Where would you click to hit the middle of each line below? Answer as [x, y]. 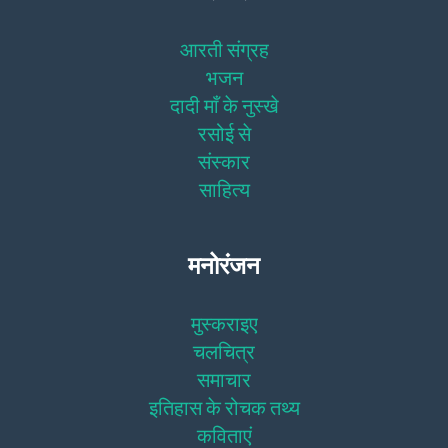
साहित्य [224, 189]
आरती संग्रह [224, 49]
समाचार [224, 379]
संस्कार [224, 161]
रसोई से [224, 133]
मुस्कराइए [224, 323]
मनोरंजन [224, 265]
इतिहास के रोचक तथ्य [224, 407]
